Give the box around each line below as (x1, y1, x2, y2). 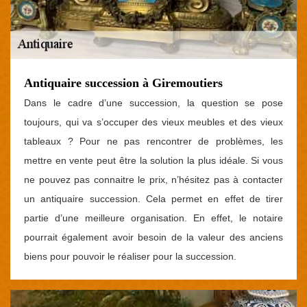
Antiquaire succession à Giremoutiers (24, 75, 223, 90)
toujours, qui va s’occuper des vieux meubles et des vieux (24, 116, 283, 127)
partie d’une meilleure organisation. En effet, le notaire (24, 212, 283, 223)
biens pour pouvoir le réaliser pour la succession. (24, 250, 236, 262)
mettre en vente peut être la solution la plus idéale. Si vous (24, 154, 283, 166)
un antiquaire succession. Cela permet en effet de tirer (24, 193, 283, 204)
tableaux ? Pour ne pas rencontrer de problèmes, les (24, 135, 283, 147)
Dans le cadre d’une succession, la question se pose (24, 97, 283, 108)
